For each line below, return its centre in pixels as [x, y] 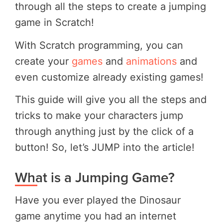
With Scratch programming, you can [99, 45]
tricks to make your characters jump [99, 116]
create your [43, 61]
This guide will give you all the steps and [111, 100]
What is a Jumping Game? [95, 177]
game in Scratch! [55, 22]
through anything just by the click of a [104, 132]
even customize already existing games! [109, 77]
